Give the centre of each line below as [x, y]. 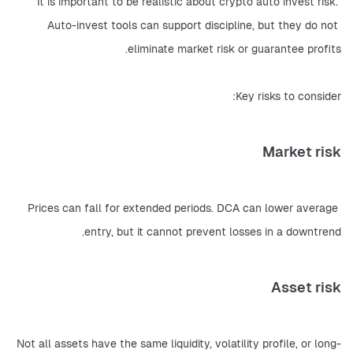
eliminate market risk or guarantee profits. [234, 49]
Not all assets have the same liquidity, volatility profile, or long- [179, 344]
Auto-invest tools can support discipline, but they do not [193, 26]
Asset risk [306, 288]
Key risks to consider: [288, 97]
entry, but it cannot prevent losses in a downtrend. [213, 232]
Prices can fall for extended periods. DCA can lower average [183, 208]
